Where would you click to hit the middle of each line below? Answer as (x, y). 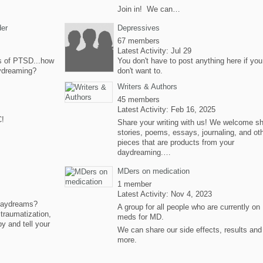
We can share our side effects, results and (190, 230)
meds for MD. (141, 217)
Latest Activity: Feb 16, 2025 (166, 109)
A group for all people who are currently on (189, 207)
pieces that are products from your (176, 142)
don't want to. (140, 71)
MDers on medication (154, 171)
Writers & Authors (147, 87)
